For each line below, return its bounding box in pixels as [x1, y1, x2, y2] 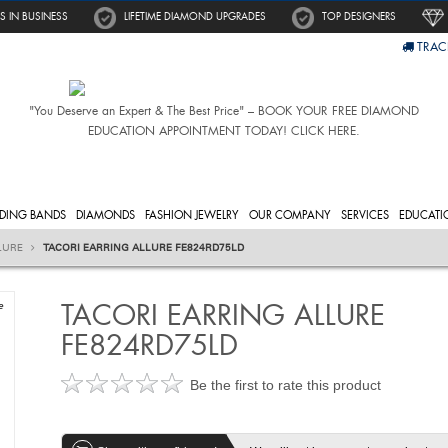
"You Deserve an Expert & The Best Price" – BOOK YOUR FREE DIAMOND [28, 103, 419, 119]
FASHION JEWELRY [145, 207, 239, 222]
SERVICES [341, 207, 389, 222]
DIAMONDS [76, 207, 135, 222]
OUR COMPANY [249, 207, 331, 222]
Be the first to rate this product [189, 376, 381, 393]
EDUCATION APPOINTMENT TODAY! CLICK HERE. [87, 123, 360, 139]
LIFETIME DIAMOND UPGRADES [124, 10, 266, 23]
